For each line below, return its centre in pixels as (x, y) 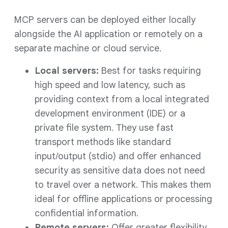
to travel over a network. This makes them (123, 185)
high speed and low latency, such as (110, 85)
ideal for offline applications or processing (123, 199)
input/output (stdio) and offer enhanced (118, 156)
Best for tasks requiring (151, 71)
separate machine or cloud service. (88, 48)
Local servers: (68, 71)
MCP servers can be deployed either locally (105, 20)
